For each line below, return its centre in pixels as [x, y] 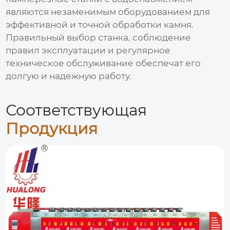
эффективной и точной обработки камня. [100, 24]
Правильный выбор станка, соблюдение [99, 37]
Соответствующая [76, 110]
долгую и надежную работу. [69, 76]
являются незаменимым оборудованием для [108, 12]
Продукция [52, 128]
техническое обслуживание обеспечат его [103, 63]
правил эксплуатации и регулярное [88, 50]
